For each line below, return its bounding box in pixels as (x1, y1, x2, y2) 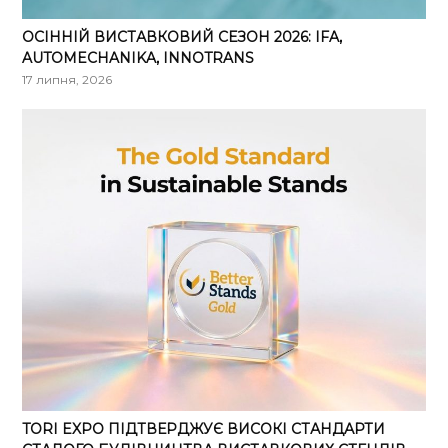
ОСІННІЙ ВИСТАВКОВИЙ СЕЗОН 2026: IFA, (22, 27, 343, 46)
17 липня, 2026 (22, 71, 113, 87)
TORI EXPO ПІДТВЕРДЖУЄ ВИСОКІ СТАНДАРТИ (22, 420, 386, 439)
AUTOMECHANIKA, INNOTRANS (22, 48, 255, 67)
